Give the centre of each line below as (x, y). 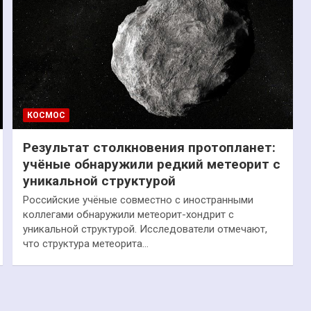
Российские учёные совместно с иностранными (138, 200)
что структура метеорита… (85, 243)
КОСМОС (46, 115)
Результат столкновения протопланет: (149, 147)
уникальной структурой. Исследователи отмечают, (145, 229)
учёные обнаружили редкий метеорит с (151, 164)
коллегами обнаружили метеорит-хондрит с (128, 214)
